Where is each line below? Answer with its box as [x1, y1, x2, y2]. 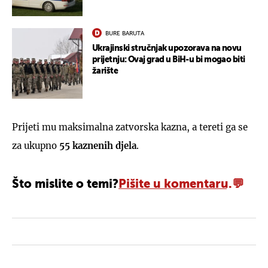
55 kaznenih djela [59, 139, 136, 151]
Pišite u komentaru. [118, 178, 232, 191]
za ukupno [12, 139, 59, 151]
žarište [92, 66, 118, 75]
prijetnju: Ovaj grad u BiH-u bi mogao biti [92, 55, 245, 64]
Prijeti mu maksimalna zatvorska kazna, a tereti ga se [12, 121, 248, 133]
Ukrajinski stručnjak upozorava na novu [92, 44, 242, 53]
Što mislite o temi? [12, 178, 118, 191]
